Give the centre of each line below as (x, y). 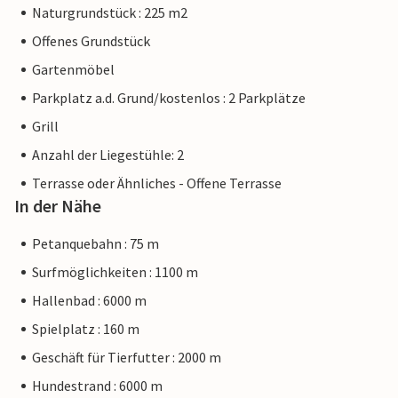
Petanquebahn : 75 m (96, 244)
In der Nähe (58, 206)
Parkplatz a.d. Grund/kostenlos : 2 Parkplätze (169, 98)
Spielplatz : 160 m (86, 329)
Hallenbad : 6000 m (89, 301)
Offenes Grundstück (91, 41)
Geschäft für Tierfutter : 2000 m (127, 358)
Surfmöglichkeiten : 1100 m (115, 272)
